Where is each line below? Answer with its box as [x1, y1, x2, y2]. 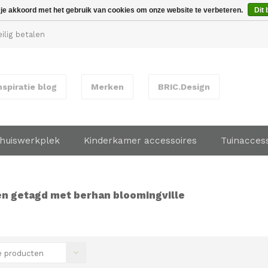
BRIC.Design [158, 82, 210, 92]
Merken [91, 82, 124, 92]
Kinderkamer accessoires [84, 135, 197, 146]
